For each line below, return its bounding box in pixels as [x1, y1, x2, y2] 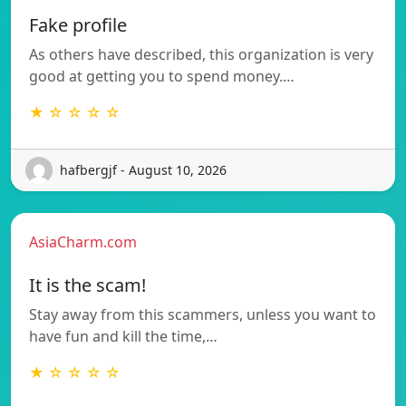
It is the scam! [29, 272, 146, 297]
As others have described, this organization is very [29, 43, 373, 64]
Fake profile [29, 12, 127, 37]
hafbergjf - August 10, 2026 [60, 161, 227, 179]
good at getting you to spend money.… [29, 65, 295, 86]
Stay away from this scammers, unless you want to [29, 304, 376, 324]
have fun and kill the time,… [29, 325, 217, 346]
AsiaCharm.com [29, 231, 137, 252]
